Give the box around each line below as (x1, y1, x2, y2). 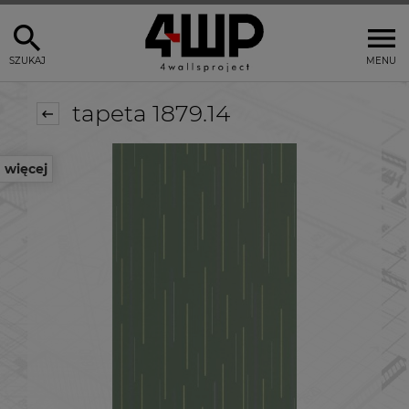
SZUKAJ (9, 54, 46, 67)
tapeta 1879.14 (66, 100, 230, 128)
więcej (5, 161, 47, 177)
